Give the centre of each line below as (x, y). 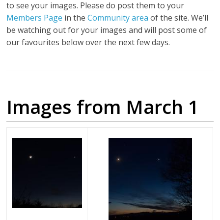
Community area (118, 18)
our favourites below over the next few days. (88, 42)
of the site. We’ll (179, 18)
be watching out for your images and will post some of (107, 30)
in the (75, 18)
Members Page (35, 18)
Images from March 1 (103, 107)
